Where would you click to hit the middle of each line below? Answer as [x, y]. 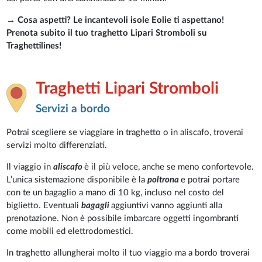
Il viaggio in [30, 167]
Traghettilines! [34, 46]
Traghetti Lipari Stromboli [127, 89]
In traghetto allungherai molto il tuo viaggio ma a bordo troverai [128, 253]
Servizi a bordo [73, 109]
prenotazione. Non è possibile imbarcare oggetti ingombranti [123, 219]
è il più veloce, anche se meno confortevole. [169, 167]
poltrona [164, 180]
